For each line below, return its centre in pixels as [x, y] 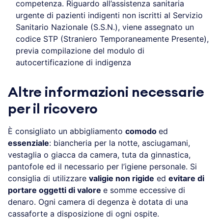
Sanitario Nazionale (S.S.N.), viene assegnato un [105, 27]
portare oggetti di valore [55, 190]
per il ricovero [53, 109]
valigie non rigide [122, 178]
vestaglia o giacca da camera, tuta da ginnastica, [99, 154]
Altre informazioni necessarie [106, 92]
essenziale [28, 143]
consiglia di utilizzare [48, 178]
